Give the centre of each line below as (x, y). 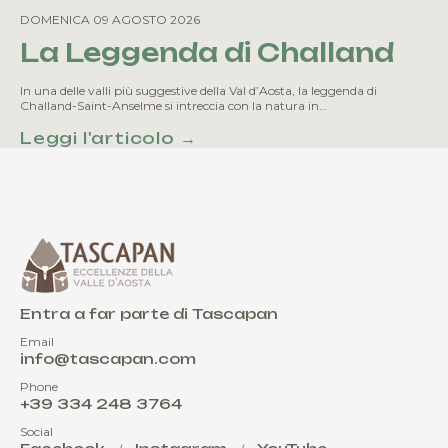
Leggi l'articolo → (108, 138)
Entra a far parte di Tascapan (149, 314)
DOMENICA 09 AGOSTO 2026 (110, 20)
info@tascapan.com (108, 359)
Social (36, 432)
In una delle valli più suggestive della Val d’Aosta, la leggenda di (198, 91)
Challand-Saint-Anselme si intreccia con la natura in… (173, 106)
